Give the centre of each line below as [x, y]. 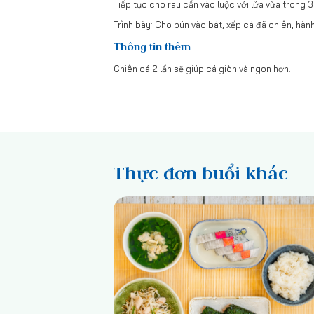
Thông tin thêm [152, 47]
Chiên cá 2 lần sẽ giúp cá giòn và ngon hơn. [202, 69]
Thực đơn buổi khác [201, 173]
